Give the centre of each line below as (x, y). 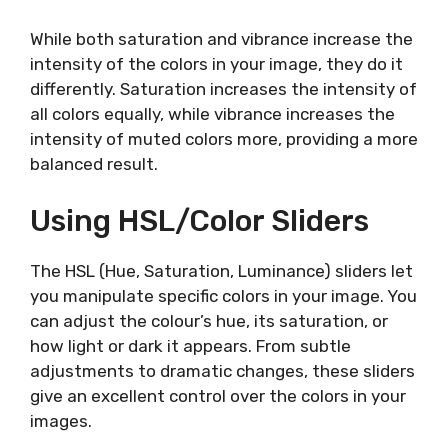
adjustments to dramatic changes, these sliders (222, 370)
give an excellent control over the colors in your (218, 395)
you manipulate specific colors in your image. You (223, 295)
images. (61, 420)
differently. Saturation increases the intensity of (223, 89)
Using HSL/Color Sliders (199, 220)
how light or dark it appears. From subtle (190, 345)
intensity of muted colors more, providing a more (224, 139)
